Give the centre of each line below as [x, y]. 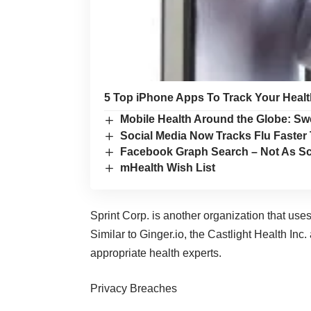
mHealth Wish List [168, 168]
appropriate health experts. [156, 253]
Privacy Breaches [134, 289]
